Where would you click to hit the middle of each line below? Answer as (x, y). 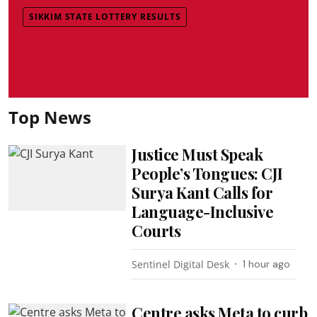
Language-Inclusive (203, 211)
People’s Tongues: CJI (207, 173)
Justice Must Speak (197, 154)
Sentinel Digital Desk (181, 264)
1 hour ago (267, 264)
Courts (156, 230)
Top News (50, 117)
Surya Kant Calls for (202, 192)
